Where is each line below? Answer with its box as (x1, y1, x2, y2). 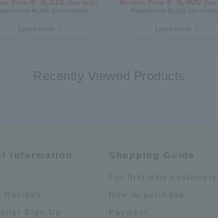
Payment (109, 208, 148, 217)
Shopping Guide (109, 150, 195, 160)
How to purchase (109, 191, 185, 199)
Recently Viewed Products (33, 69, 185, 83)
